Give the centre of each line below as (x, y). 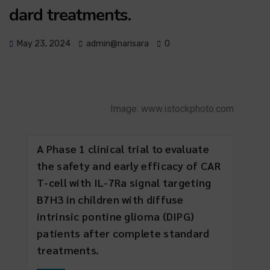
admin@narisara (117, 44)
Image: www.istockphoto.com (172, 109)
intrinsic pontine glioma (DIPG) (116, 216)
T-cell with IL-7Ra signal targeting (124, 182)
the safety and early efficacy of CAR (129, 165)
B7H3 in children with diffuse (110, 199)
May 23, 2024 (44, 44)
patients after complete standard (123, 233)
